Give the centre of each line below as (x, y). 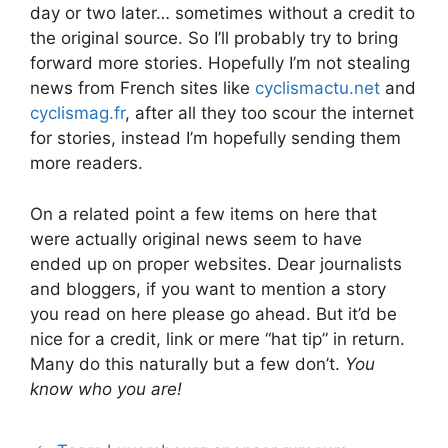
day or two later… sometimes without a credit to (222, 13)
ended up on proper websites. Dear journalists (216, 263)
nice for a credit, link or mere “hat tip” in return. (217, 338)
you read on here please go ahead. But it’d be (213, 313)
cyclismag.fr (77, 113)
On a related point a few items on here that (203, 213)
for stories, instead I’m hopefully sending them (215, 138)
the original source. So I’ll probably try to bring (214, 38)
